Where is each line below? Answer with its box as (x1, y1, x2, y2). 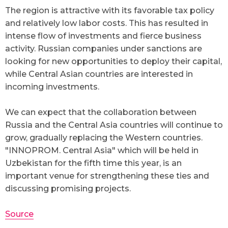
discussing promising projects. (5, 184, 131, 193)
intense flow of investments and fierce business (5, 31, 202, 41)
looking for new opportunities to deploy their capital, (5, 56, 222, 66)
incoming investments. (5, 82, 99, 92)
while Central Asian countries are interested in (5, 69, 193, 79)
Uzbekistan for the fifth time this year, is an (5, 158, 182, 168)
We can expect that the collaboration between (5, 107, 196, 117)
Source (5, 209, 34, 219)
